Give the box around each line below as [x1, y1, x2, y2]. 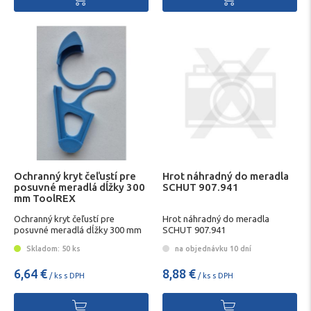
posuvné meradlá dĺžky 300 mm [14, 224, 142, 235]
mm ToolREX [14, 192, 76, 205]
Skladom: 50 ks [24, 244, 81, 253]
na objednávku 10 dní [173, 244, 251, 253]
